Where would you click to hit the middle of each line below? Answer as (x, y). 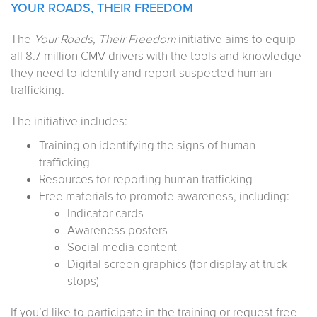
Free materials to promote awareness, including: (164, 196)
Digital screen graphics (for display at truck (178, 264)
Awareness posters (117, 230)
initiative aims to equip (237, 39)
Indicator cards (105, 213)
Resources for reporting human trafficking (146, 179)
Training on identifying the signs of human (147, 145)
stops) (83, 281)
